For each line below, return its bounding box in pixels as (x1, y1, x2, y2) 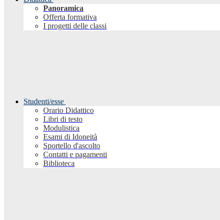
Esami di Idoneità (43, 133, 97, 141)
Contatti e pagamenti (43, 150, 107, 159)
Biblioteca (43, 159, 75, 168)
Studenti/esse (24, 97, 64, 106)
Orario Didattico (43, 106, 94, 115)
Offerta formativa (43, 13, 97, 22)
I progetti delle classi (43, 22, 107, 30)
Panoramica (43, 4, 83, 13)
